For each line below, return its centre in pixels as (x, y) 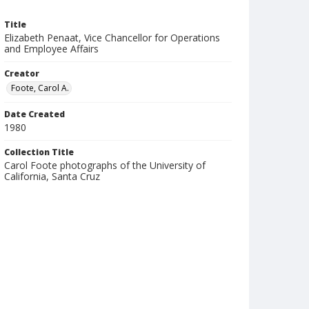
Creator (22, 73)
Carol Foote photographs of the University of (105, 165)
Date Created (34, 114)
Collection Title (39, 152)
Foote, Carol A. (40, 88)
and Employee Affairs (51, 49)
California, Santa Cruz (52, 176)
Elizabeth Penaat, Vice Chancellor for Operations (112, 38)
